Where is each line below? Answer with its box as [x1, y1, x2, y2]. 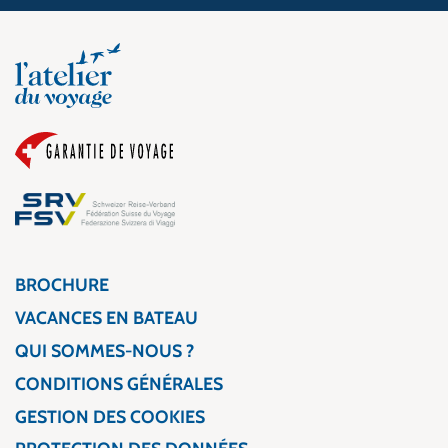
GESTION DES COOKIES [15, 405, 205, 427]
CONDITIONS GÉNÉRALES [15, 372, 223, 394]
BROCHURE [15, 274, 109, 296]
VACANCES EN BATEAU [15, 307, 198, 329]
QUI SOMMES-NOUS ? [15, 340, 194, 361]
